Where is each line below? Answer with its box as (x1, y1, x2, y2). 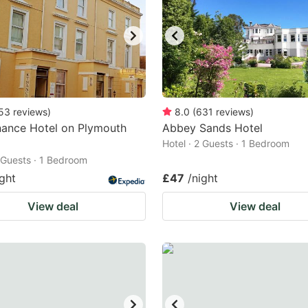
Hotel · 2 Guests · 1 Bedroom (162, 137, 289, 149)
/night (188, 171, 218, 185)
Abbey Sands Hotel (162, 121, 263, 135)
